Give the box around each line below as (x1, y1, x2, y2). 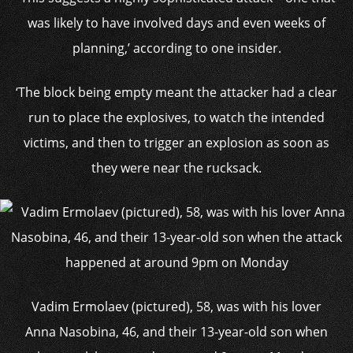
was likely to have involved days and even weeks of (28, 14, 325, 32)
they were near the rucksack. (91, 159, 262, 176)
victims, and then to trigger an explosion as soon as (24, 134, 329, 151)
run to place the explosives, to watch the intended (28, 109, 325, 126)
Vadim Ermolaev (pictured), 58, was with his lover (32, 298, 321, 315)
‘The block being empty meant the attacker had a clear (16, 84, 337, 101)
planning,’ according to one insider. (72, 39, 281, 57)
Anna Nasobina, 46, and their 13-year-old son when (25, 323, 328, 340)
